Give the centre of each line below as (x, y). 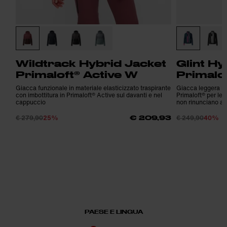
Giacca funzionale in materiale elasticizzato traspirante (93, 88)
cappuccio (30, 102)
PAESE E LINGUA (113, 212)
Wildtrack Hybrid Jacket (91, 64)
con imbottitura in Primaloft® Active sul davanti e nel (89, 95)
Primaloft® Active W (77, 75)
